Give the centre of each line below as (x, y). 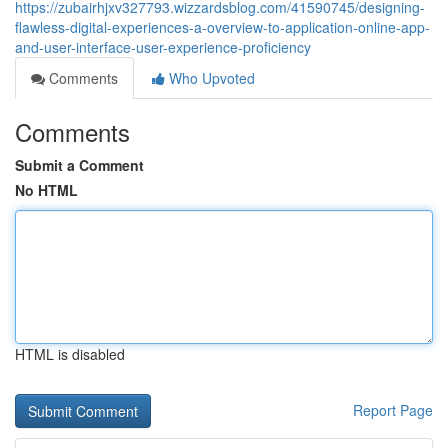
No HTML (46, 190)
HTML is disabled (70, 354)
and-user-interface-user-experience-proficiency (163, 47)
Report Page (393, 410)
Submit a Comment (79, 165)
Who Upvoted (210, 78)
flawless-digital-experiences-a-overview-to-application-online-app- (222, 27)
